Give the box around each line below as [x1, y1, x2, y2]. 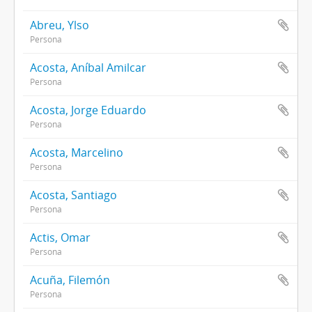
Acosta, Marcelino [30, 145, 123, 161]
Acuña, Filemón [30, 272, 110, 288]
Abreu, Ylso [30, 17, 89, 33]
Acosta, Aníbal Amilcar [30, 60, 146, 76]
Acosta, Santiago [30, 187, 117, 203]
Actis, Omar [30, 230, 91, 246]
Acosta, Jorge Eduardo [30, 102, 146, 118]
